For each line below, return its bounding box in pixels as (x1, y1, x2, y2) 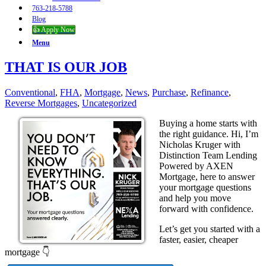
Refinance (191, 87, 229, 97)
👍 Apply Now (33, 26, 75, 34)
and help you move (159, 192, 231, 203)
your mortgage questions (159, 182, 251, 192)
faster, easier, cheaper (159, 234, 238, 245)
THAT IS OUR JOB (5, 59, 127, 75)
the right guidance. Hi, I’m (159, 128, 258, 139)
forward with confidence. (159, 203, 254, 214)
